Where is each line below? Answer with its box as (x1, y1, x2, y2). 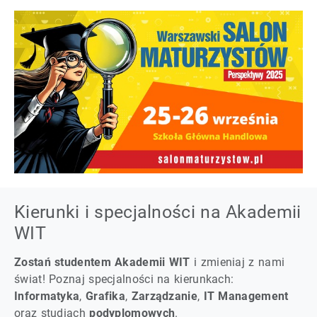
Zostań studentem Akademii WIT (14, 255, 190, 270)
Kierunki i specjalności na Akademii (14, 201, 301, 222)
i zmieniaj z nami (190, 255, 285, 270)
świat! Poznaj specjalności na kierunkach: (14, 272, 234, 287)
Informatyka (14, 289, 80, 304)
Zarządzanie (131, 289, 197, 304)
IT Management (203, 289, 289, 304)
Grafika (85, 289, 126, 304)
